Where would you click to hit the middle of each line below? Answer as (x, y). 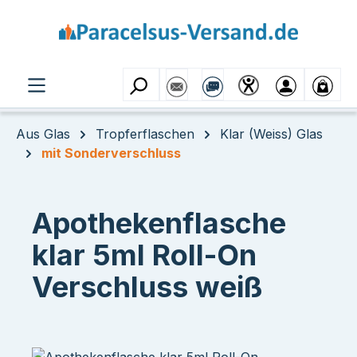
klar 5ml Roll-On (144, 255)
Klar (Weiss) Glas (271, 134)
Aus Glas (43, 134)
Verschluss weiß (147, 287)
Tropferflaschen (145, 134)
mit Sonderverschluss (111, 153)
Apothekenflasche (159, 223)
